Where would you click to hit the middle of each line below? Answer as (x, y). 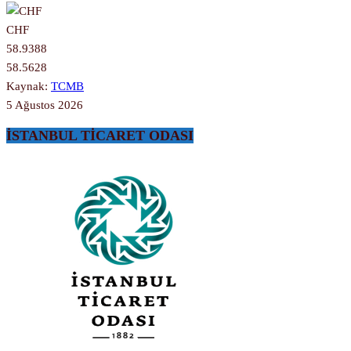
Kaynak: (29, 86)
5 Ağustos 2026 (45, 105)
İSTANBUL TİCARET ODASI (100, 136)
